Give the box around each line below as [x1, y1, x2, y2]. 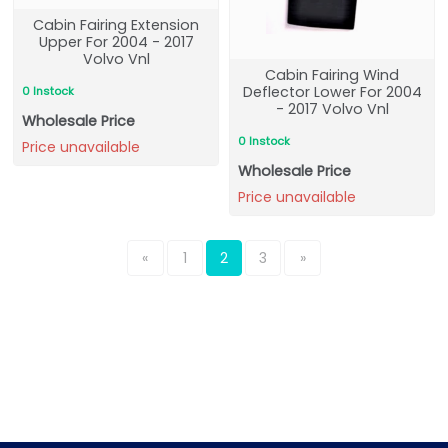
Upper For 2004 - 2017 [38, 32, 194, 52]
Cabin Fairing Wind [265, 65, 399, 85]
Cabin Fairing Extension [33, 15, 199, 35]
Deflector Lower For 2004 [242, 82, 422, 102]
